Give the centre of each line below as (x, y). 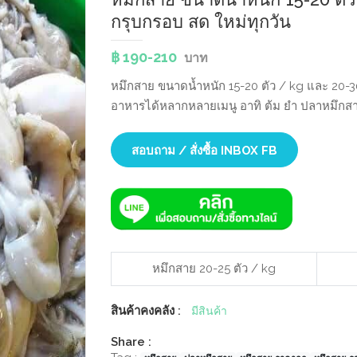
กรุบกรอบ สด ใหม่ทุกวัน (201, 22)
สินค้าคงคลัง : (146, 310)
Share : (131, 341)
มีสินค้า (209, 310)
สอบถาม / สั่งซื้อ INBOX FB (204, 151)
